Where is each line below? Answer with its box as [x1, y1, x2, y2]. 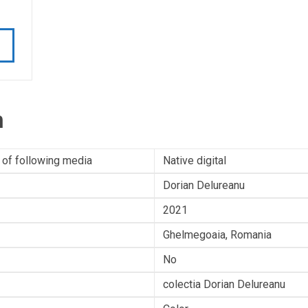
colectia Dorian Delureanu [163, 278, 285, 291]
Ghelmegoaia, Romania [163, 228, 272, 241]
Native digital [163, 154, 226, 167]
